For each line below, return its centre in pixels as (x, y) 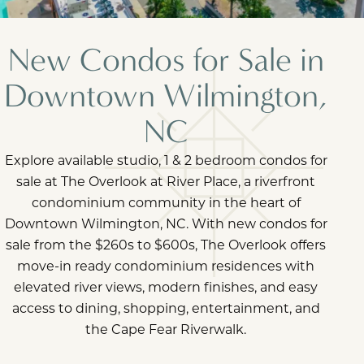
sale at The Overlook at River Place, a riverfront (166, 181)
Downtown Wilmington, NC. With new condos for (166, 223)
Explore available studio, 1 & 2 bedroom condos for (166, 160)
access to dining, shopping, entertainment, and (166, 308)
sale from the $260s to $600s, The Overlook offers (166, 244)
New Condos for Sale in (166, 60)
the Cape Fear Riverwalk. (166, 329)
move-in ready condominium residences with (166, 265)
